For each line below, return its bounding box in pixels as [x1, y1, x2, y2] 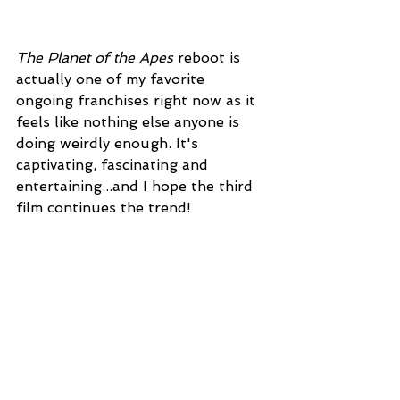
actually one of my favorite [16, 70, 209, 87]
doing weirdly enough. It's [16, 134, 203, 152]
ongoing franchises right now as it [16, 91, 260, 109]
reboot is [173, 48, 245, 66]
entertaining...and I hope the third [16, 177, 257, 195]
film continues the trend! [16, 198, 191, 216]
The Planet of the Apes [16, 48, 173, 66]
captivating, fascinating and [16, 155, 212, 173]
